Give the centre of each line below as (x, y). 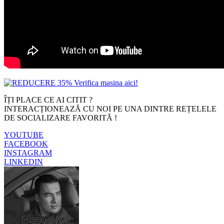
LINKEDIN (23, 161)
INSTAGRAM (28, 152)
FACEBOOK (26, 143)
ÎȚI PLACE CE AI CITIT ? (48, 99)
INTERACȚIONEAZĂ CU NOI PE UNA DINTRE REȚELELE (110, 108)
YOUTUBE (24, 134)
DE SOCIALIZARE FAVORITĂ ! (60, 117)
